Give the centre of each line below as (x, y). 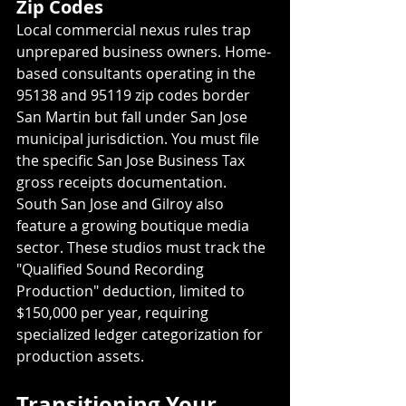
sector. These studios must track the (143, 247)
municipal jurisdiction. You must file (140, 138)
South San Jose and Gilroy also (122, 203)
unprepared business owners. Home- (144, 51)
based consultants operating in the (138, 73)
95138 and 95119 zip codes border (135, 95)
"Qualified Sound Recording (112, 269)
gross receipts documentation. (123, 182)
